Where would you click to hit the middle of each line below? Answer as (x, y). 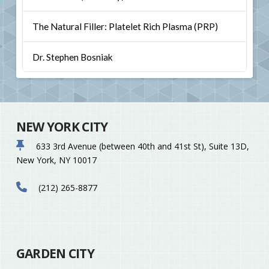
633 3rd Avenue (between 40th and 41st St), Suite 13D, (141, 147)
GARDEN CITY (55, 254)
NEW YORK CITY (62, 126)
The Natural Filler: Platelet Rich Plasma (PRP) (125, 26)
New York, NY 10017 (56, 160)
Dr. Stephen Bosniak (72, 57)
